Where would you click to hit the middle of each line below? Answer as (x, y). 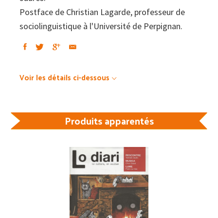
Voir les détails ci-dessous (64, 77)
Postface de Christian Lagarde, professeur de (102, 12)
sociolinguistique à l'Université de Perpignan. (101, 26)
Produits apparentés (109, 120)
